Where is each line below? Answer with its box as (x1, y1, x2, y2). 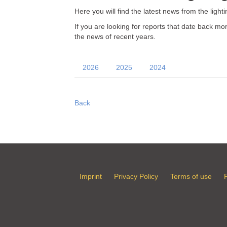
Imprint (80, 172, 102, 180)
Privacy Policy (114, 172, 158, 180)
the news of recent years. (74, 32, 156, 41)
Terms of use (170, 172, 212, 180)
